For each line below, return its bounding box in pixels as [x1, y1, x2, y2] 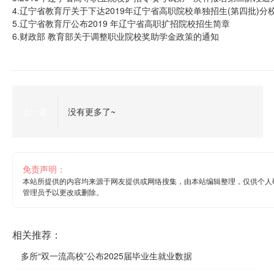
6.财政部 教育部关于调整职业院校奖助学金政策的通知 [12, 30, 219, 42]
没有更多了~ [68, 105, 116, 117]
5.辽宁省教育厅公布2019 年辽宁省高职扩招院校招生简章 [12, 17, 230, 29]
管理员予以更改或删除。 [23, 187, 103, 197]
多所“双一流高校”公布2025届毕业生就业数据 [21, 249, 192, 262]
